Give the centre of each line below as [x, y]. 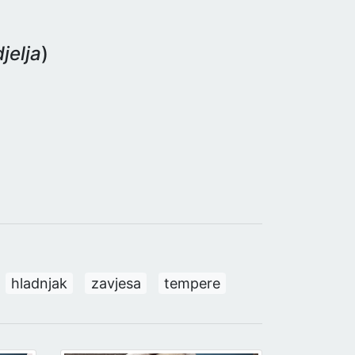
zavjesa [116, 283]
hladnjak [40, 283]
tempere [192, 283]
